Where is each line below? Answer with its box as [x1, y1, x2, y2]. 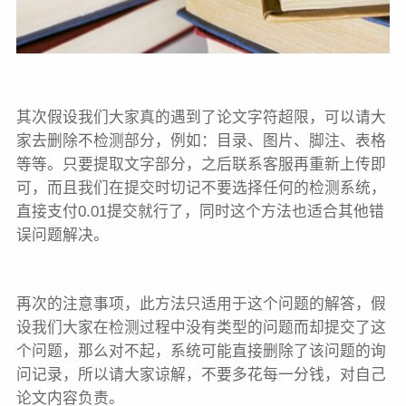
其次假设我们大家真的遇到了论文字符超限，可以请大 [15, 109, 386, 126]
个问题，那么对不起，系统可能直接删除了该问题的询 [15, 342, 386, 360]
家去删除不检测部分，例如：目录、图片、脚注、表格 [15, 132, 386, 150]
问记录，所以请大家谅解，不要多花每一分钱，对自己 [15, 365, 386, 383]
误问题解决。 [15, 227, 109, 244]
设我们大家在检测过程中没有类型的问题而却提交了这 [15, 318, 386, 336]
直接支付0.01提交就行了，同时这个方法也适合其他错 [15, 203, 384, 220]
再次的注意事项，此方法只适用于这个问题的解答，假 [15, 295, 386, 313]
